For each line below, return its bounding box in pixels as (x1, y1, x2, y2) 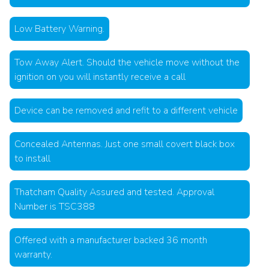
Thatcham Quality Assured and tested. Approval (14, 186, 214, 199)
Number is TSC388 (14, 200, 95, 214)
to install (14, 152, 50, 166)
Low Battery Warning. (14, 22, 104, 36)
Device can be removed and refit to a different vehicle (14, 104, 238, 118)
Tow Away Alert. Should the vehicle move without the (14, 56, 240, 70)
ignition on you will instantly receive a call (14, 70, 186, 84)
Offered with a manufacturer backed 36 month (14, 234, 207, 247)
